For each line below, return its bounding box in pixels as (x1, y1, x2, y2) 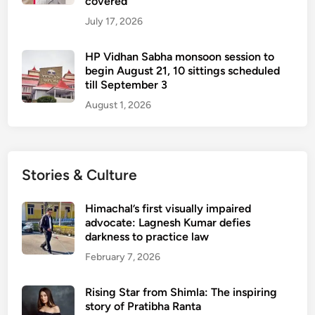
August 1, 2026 (85, 99, 152, 111)
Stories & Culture (22, 166, 138, 184)
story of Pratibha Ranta (85, 300, 202, 313)
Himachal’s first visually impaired (85, 202, 252, 215)
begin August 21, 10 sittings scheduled (85, 64, 281, 77)
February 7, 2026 (85, 251, 161, 263)
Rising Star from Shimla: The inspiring (85, 285, 278, 299)
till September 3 (85, 78, 168, 91)
